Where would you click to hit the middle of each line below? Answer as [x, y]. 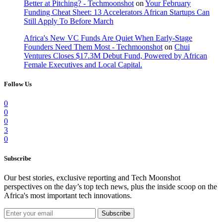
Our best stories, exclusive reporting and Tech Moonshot [92, 178]
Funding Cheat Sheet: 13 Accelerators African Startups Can [117, 12]
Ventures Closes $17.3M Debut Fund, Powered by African [115, 55]
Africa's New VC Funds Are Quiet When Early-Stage [108, 38]
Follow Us [18, 84]
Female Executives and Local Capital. [83, 64]
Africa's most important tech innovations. [68, 196]
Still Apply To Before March [69, 21]
